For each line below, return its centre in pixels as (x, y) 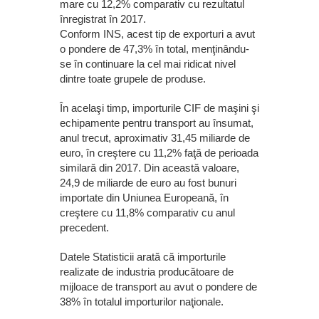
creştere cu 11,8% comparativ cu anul (147, 213)
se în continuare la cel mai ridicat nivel (148, 64)
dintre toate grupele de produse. (133, 79)
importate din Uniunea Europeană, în (144, 198)
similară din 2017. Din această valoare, (150, 168)
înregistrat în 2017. (103, 19)
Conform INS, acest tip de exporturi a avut (157, 34)
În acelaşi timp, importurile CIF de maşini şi (159, 108)
